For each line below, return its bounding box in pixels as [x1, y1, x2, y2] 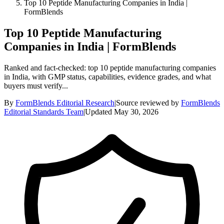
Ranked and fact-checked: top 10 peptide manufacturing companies [4, 63, 216, 72]
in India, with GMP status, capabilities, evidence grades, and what [4, 72, 211, 81]
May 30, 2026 [114, 107, 158, 116]
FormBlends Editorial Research [15, 98, 114, 107]
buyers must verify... [4, 81, 68, 90]
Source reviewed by [116, 98, 179, 107]
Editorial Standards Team [4, 107, 83, 116]
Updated [85, 107, 112, 116]
